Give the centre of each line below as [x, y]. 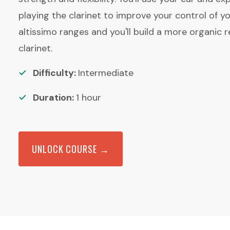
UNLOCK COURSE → [71, 149]
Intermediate [106, 73]
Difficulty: [55, 73]
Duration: [54, 98]
